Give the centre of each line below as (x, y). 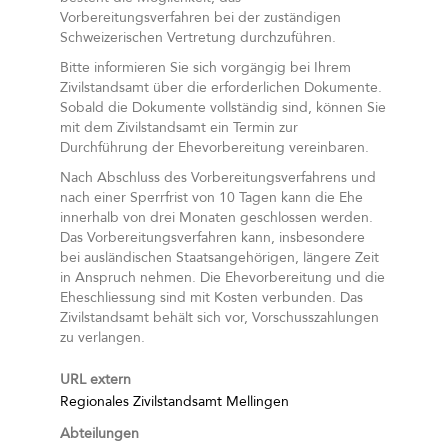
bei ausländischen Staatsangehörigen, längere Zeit (219, 257)
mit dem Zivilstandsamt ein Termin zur (179, 127)
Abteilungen (99, 433)
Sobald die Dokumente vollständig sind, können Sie (223, 107)
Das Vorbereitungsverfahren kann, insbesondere (212, 237)
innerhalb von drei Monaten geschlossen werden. (216, 217)
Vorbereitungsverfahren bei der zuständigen (200, 17)
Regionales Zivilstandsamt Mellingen (174, 401)
